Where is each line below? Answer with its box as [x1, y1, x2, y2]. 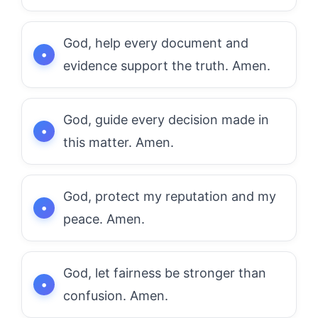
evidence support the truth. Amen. [63, 57, 270, 73]
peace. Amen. [63, 211, 145, 226]
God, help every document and [63, 35, 248, 50]
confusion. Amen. [63, 287, 168, 303]
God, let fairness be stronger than [63, 265, 266, 280]
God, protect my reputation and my [63, 188, 276, 204]
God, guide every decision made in [63, 111, 269, 127]
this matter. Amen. [63, 134, 174, 150]
